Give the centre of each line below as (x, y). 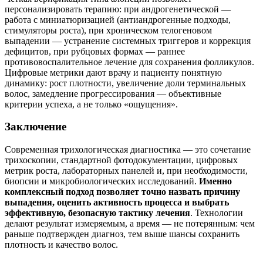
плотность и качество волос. (61, 245)
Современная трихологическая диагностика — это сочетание (128, 150)
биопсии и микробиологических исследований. (102, 181)
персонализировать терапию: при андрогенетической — (118, 9)
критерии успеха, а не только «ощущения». (91, 104)
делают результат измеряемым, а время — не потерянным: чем (130, 224)
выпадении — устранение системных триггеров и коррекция (128, 41)
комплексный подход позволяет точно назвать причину (122, 192)
